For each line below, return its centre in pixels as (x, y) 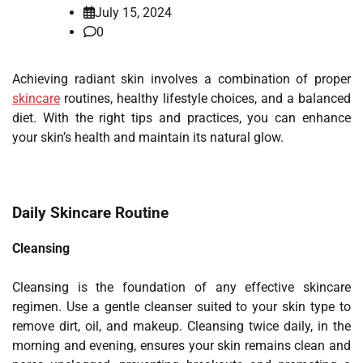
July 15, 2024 (133, 12)
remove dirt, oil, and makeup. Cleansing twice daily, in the (181, 327)
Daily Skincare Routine (90, 213)
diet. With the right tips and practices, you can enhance (181, 117)
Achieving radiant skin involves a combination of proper (181, 79)
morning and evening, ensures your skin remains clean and (181, 346)
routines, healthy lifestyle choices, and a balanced (205, 98)
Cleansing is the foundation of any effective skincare (181, 288)
